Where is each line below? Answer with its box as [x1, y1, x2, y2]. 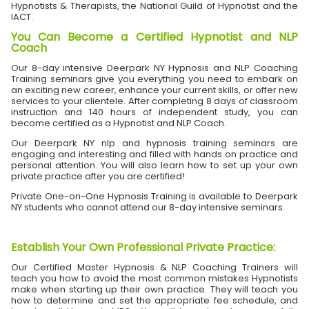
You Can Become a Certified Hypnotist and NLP [11, 29, 298, 46]
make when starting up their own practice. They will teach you [11, 283, 298, 297]
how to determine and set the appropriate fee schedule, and [11, 294, 298, 308]
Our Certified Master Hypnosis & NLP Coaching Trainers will [11, 261, 298, 275]
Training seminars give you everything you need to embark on [11, 72, 298, 86]
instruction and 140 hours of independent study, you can [11, 106, 298, 119]
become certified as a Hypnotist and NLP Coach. [11, 117, 228, 130]
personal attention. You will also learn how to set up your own [11, 159, 298, 172]
